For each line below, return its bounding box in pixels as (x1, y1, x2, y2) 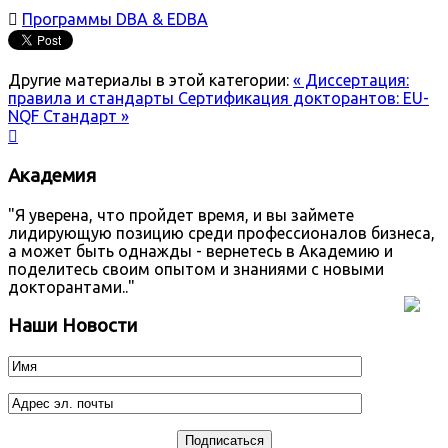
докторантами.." (8, 278, 135, 297)
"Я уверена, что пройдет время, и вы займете (8, 206, 354, 225)
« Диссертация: (293, 70, 409, 89)
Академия (8, 165, 96, 187)
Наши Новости (8, 314, 138, 336)
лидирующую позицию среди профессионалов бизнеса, (8, 224, 435, 243)
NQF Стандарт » (8, 106, 129, 125)
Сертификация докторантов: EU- (178, 88, 429, 107)
